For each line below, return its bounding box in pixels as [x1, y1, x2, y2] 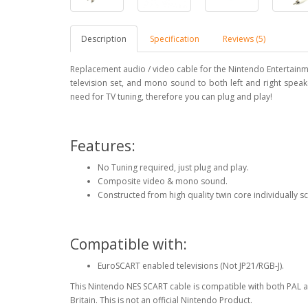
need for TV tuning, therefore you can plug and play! [70, 90, 274, 102]
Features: [70, 135, 135, 155]
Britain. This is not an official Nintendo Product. [70, 294, 252, 306]
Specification [150, 32, 199, 45]
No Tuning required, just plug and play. [98, 161, 249, 173]
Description [81, 32, 126, 45]
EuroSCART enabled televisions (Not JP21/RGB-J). [98, 259, 284, 272]
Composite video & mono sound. [98, 175, 228, 187]
